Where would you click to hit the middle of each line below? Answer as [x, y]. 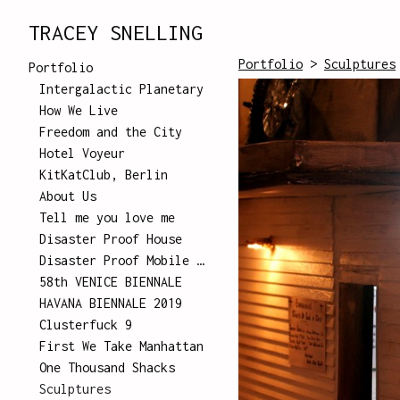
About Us [68, 196]
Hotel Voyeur [82, 153]
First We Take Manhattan [121, 346]
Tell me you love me [107, 217]
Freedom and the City [111, 132]
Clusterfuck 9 [86, 325]
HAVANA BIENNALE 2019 [111, 303]
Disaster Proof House [111, 239]
